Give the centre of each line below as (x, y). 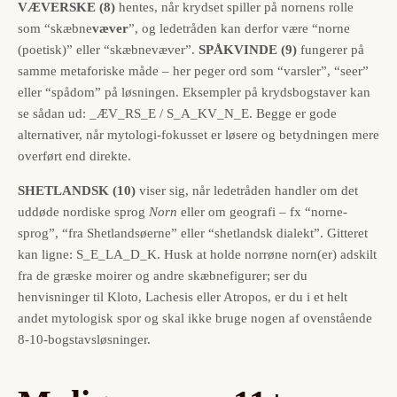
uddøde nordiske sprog (83, 212)
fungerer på (331, 50)
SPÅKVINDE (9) (248, 50)
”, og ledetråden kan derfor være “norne (239, 29)
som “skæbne (55, 29)
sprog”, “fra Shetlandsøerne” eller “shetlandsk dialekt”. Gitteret (193, 234)
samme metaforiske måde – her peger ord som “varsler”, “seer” (193, 71)
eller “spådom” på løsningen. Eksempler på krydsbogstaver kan (194, 93)
